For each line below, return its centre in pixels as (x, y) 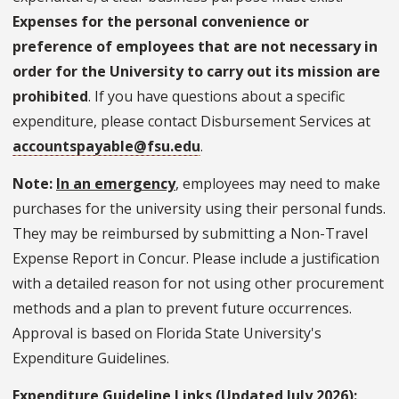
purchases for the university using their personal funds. (199, 208)
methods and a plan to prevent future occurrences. (182, 308)
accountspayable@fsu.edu (106, 146)
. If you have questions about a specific (216, 96)
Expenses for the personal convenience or (161, 21)
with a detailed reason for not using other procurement (198, 283)
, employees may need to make (278, 183)
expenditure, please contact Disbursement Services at (191, 121)
